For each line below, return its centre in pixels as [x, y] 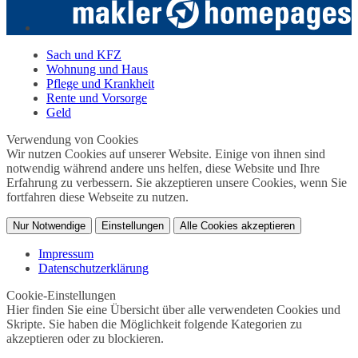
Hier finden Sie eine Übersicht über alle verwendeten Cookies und [173, 310]
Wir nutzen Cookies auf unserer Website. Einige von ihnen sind [166, 154]
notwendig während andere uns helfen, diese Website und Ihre [163, 169]
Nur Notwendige [49, 226]
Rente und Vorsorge [97, 98]
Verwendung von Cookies [72, 140]
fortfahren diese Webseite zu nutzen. [97, 197]
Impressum [66, 254]
